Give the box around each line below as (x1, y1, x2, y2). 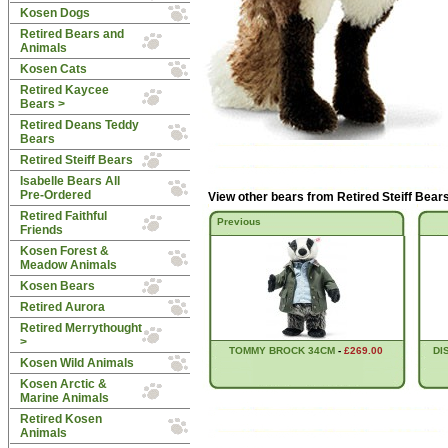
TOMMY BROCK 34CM (229, 345, 336, 356)
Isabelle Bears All (19, 174, 120, 188)
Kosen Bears (19, 279, 95, 293)
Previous (217, 216, 261, 227)
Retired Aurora (19, 300, 105, 314)
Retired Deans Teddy (19, 118, 139, 132)
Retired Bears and (19, 27, 124, 41)
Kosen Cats (19, 62, 87, 76)
